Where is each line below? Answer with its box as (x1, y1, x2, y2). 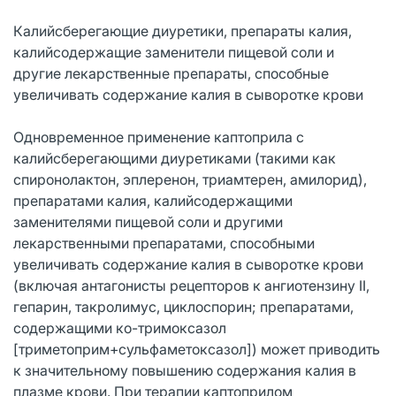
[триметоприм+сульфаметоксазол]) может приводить (13, 339, 380, 358)
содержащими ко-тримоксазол (13, 318, 226, 337)
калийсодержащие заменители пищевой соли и (13, 42, 334, 61)
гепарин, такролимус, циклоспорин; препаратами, (13, 297, 354, 316)
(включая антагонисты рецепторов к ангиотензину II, (13, 276, 369, 294)
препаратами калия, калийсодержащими (13, 191, 293, 209)
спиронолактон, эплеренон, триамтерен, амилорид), (13, 170, 367, 188)
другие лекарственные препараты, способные (13, 64, 329, 82)
